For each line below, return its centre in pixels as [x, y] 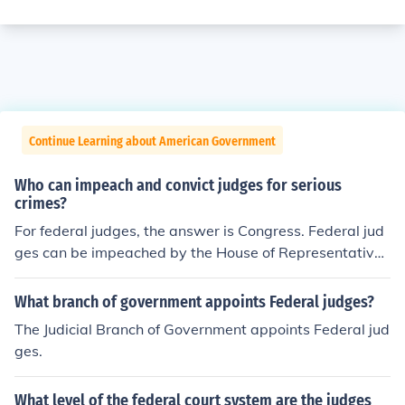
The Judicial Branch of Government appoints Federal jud [202, 329]
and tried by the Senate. [96, 274]
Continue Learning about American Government [152, 141]
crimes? [41, 203]
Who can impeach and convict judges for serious [178, 185]
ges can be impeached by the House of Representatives [202, 252]
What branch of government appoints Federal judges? [194, 302]
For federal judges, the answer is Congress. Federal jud [199, 231]
